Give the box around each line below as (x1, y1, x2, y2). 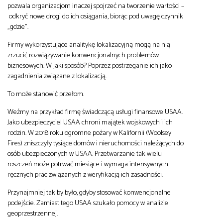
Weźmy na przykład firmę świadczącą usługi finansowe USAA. (7, 106, 183, 118)
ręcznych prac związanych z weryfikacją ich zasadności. (7, 168, 163, 181)
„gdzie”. (7, 20, 28, 33)
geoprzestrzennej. (7, 207, 58, 220)
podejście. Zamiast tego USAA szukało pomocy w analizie (7, 197, 168, 209)
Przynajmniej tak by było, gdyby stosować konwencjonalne (7, 186, 171, 199)
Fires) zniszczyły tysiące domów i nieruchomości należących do (7, 137, 184, 149)
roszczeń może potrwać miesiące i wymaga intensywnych (7, 158, 168, 170)
